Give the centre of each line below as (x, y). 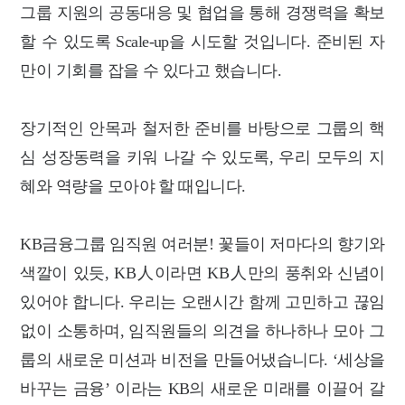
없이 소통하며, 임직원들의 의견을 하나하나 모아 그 (202, 330)
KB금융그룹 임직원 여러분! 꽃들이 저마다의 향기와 (202, 244)
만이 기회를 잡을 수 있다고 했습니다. (151, 70)
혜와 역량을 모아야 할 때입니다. (133, 186)
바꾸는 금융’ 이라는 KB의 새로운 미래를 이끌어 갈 (202, 388)
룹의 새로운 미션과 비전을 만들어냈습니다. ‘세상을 (202, 359)
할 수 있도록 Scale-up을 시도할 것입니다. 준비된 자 (202, 41)
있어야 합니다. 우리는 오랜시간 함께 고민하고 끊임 (202, 301)
